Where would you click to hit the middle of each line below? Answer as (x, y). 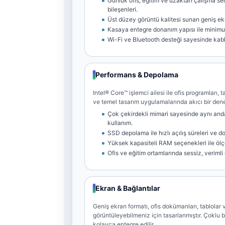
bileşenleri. (123, 9)
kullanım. (120, 123)
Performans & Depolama (137, 74)
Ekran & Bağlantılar (128, 188)
